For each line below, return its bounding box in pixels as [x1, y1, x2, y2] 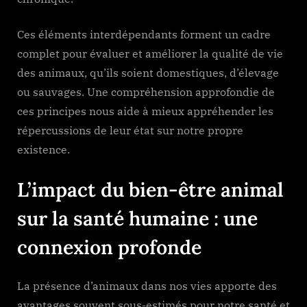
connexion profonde [17, 234, 201, 260]
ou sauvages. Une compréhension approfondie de [17, 84, 275, 99]
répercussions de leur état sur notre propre [17, 123, 243, 137]
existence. [17, 142, 70, 156]
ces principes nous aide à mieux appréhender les [17, 103, 273, 118]
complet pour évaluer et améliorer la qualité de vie [17, 46, 283, 60]
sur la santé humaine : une [17, 205, 258, 231]
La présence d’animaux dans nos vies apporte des [17, 278, 277, 293]
